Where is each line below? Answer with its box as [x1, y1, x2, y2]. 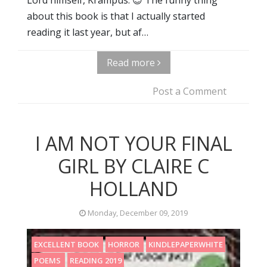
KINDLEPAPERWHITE [148, 238, 223, 250]
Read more [106, 55, 157, 69]
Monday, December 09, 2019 [86, 207, 188, 218]
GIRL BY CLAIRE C [58, 153, 209, 179]
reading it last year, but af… [27, 25, 148, 39]
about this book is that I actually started [27, 9, 205, 23]
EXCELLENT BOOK [34, 238, 101, 250]
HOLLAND [89, 175, 178, 201]
